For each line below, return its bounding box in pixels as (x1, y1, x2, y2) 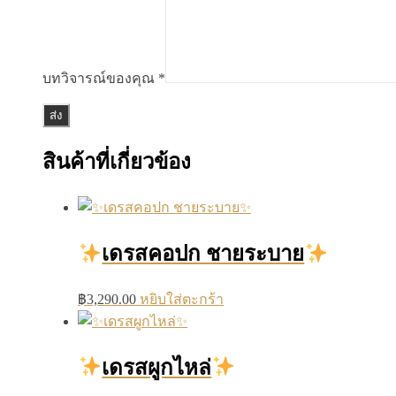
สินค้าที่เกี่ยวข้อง (42, 150, 191, 174)
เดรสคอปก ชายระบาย (102, 242, 305, 266)
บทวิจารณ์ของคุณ (42, 70, 158, 86)
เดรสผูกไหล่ (102, 356, 212, 380)
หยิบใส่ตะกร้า (140, 292, 224, 308)
